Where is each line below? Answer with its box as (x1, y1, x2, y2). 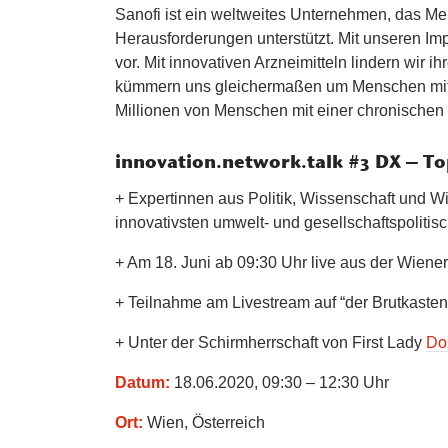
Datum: (115, 373, 175, 391)
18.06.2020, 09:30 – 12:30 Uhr (174, 373, 390, 391)
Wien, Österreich (147, 413, 266, 431)
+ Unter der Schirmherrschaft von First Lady (115, 333, 427, 351)
